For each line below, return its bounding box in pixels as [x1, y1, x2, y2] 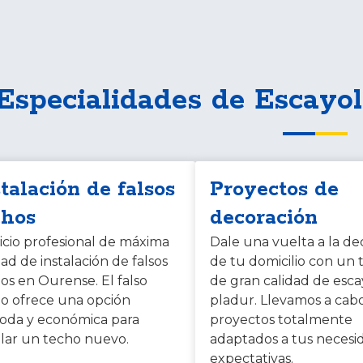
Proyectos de [210, 176, 340, 203]
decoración [210, 204, 318, 231]
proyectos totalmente [210, 311, 353, 327]
